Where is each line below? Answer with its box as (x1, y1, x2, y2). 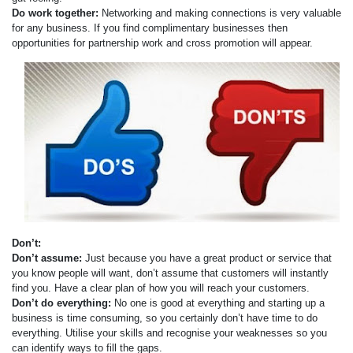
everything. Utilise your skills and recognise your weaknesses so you (12, 327, 327, 339)
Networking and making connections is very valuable (98, 7, 341, 19)
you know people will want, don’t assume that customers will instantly (12, 267, 329, 279)
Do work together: (12, 7, 98, 19)
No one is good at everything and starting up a (111, 297, 325, 309)
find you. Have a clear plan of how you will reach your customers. (12, 282, 310, 294)
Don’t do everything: (12, 297, 111, 309)
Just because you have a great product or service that (82, 252, 332, 264)
